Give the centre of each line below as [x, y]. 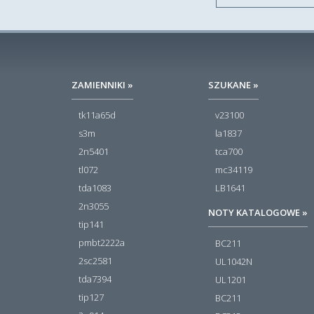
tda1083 [95, 188]
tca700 [229, 152]
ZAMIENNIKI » [102, 85]
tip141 [91, 225]
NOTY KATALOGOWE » [258, 213]
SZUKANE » [233, 85]
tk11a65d [97, 115]
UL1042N [234, 261]
